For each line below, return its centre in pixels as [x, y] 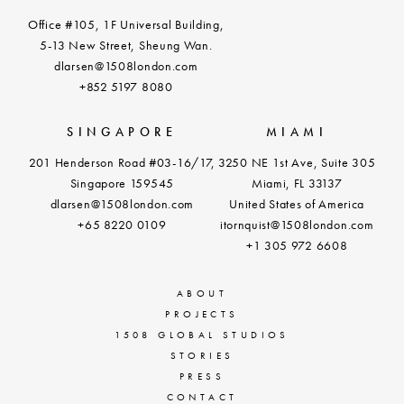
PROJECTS [202, 313]
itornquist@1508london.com [297, 224]
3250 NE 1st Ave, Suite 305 [297, 162]
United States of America [297, 203]
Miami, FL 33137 [297, 183]
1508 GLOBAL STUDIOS [202, 334]
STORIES [202, 355]
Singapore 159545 [122, 183]
